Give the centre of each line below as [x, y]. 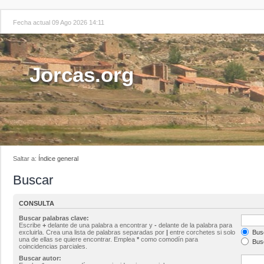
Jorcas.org [82, 75]
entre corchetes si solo [202, 232]
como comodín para [169, 239]
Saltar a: [26, 159]
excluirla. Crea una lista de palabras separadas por [93, 232]
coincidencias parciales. [53, 246]
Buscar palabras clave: [54, 218]
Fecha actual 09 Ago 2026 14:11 [59, 22]
